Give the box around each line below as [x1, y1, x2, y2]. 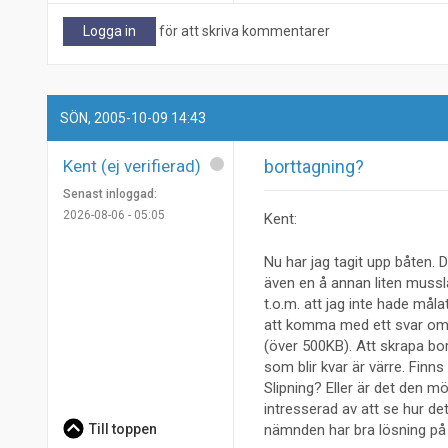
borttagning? [264, 155, 364, 177]
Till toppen [88, 420, 157, 437]
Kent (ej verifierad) [63, 155, 201, 176]
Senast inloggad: [63, 186, 157, 201]
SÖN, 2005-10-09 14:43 [60, 109, 207, 126]
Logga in [83, 23, 136, 40]
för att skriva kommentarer [156, 23, 330, 40]
